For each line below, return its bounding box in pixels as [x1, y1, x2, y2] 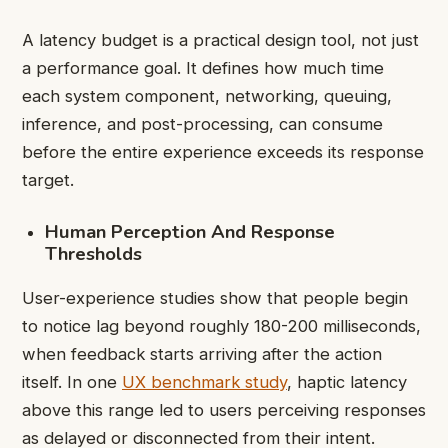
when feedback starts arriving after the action [22, 343, 382, 364]
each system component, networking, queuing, [22, 86, 392, 107]
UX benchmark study [122, 371, 287, 392]
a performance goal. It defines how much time [22, 58, 384, 79]
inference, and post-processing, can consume [22, 114, 383, 135]
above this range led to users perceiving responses [22, 399, 426, 420]
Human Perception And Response [45, 219, 336, 245]
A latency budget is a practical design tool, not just [22, 30, 419, 51]
